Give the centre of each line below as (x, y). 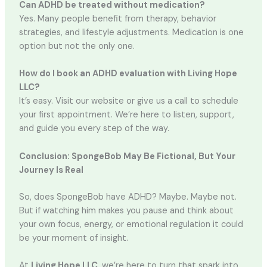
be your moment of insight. (73, 238)
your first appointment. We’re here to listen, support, (126, 115)
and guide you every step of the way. (94, 129)
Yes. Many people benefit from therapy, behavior (117, 19)
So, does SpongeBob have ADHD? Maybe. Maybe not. (128, 197)
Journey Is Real (51, 170)
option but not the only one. (77, 46)
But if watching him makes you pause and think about (126, 210)
